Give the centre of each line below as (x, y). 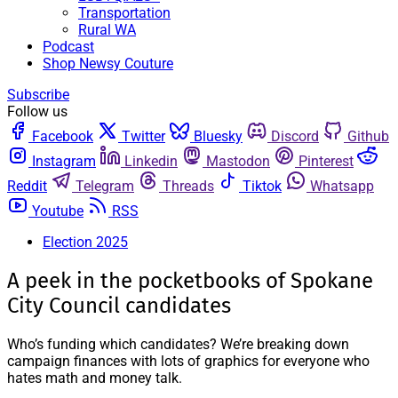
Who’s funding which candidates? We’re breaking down (178, 344)
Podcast (68, 47)
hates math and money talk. (95, 378)
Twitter (143, 136)
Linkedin (151, 161)
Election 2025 (85, 242)
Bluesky (218, 136)
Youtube (58, 211)
